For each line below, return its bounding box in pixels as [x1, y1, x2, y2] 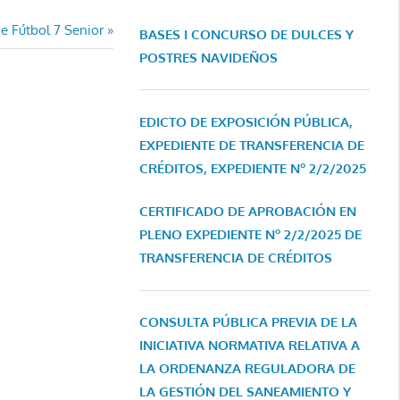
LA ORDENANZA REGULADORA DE [138, 360, 355, 378]
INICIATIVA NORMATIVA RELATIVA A [138, 337, 360, 354]
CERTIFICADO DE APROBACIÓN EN [138, 203, 356, 221]
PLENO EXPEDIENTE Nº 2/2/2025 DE [138, 226, 362, 244]
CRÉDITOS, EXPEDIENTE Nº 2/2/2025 [138, 159, 366, 177]
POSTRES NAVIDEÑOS [138, 48, 278, 66]
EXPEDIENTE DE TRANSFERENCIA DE [138, 136, 364, 154]
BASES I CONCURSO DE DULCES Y [138, 25, 354, 43]
